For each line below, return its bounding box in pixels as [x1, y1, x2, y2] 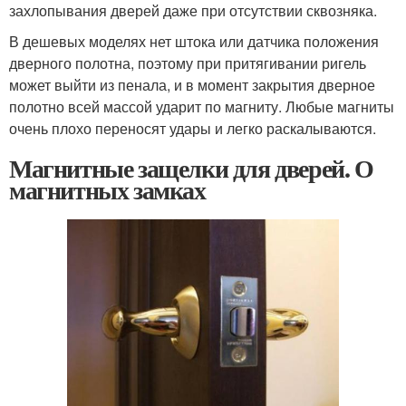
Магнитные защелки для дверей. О [9, 150, 373, 187]
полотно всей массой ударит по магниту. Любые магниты [9, 96, 394, 117]
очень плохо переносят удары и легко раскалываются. [9, 118, 376, 139]
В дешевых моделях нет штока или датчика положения [9, 31, 379, 52]
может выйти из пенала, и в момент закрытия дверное [9, 74, 375, 95]
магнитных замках [9, 171, 206, 208]
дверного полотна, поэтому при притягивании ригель [9, 53, 366, 73]
